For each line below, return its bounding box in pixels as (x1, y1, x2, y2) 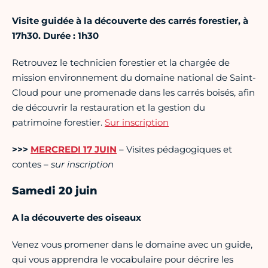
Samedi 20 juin (12, 184, 98, 198)
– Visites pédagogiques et (119, 144, 232, 156)
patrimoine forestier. (12, 117, 105, 129)
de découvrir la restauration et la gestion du (12, 102, 205, 114)
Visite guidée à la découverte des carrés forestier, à (12, 15, 248, 27)
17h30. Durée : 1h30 (12, 30, 99, 42)
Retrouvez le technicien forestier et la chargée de (12, 57, 230, 69)
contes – (12, 159, 48, 170)
